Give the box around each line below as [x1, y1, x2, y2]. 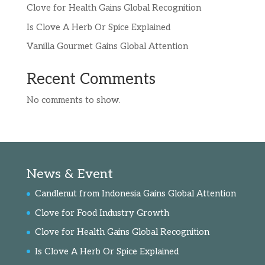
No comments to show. [26, 95, 121, 105]
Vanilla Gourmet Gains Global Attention [26, 41, 188, 51]
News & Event [26, 166, 113, 182]
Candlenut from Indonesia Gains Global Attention [34, 188, 236, 199]
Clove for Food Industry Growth [34, 207, 169, 218]
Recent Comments [26, 70, 156, 89]
